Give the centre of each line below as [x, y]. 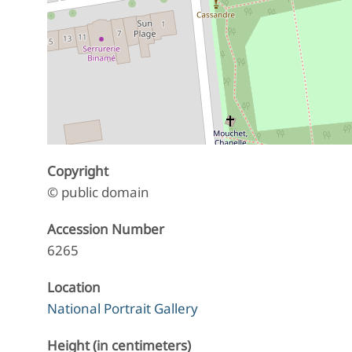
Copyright [78, 171]
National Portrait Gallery [123, 309]
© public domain [98, 192]
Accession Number [106, 229]
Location [74, 288]
